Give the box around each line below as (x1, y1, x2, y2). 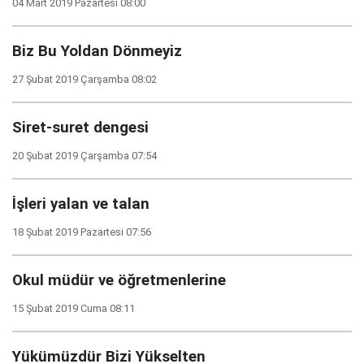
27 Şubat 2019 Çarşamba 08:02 (12, 73, 157, 85)
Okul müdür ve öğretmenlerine (12, 271, 226, 289)
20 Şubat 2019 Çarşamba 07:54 (12, 149, 157, 162)
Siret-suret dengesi (12, 119, 149, 136)
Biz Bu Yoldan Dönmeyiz (12, 42, 182, 60)
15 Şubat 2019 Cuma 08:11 (12, 302, 135, 314)
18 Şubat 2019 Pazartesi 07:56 (12, 226, 151, 238)
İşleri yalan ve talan (12, 195, 149, 213)
